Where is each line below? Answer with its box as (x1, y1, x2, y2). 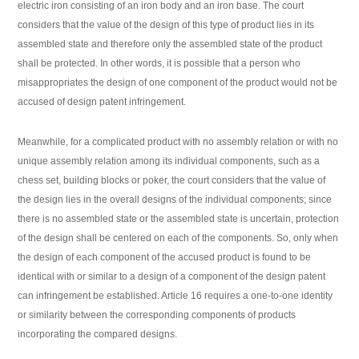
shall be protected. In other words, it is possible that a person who (18, 58, 301, 70)
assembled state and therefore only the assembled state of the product (18, 38, 323, 50)
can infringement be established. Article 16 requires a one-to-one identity (18, 290, 333, 302)
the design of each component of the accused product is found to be (18, 252, 312, 264)
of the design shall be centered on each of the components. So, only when (18, 232, 339, 244)
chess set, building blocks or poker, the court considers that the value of (18, 175, 326, 187)
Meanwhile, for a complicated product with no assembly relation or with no (18, 136, 339, 148)
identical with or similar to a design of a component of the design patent (18, 271, 326, 283)
